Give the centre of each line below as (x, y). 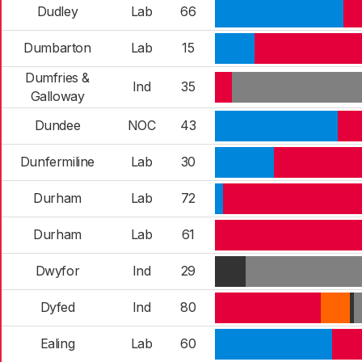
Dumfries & (57, 78)
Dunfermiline (57, 162)
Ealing (57, 343)
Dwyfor (57, 271)
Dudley (57, 11)
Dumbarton (57, 48)
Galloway (57, 96)
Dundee (57, 125)
